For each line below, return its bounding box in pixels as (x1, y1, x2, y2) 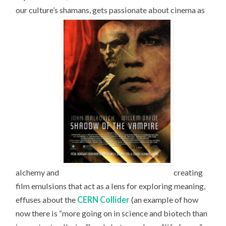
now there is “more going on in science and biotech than (16, 208, 208, 218)
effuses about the (16, 195, 78, 205)
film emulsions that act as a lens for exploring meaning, (16, 181, 206, 191)
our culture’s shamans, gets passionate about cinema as (16, 5, 205, 15)
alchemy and (16, 167, 61, 178)
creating (174, 167, 203, 178)
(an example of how (130, 195, 199, 205)
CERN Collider (77, 195, 130, 205)
